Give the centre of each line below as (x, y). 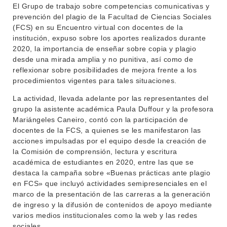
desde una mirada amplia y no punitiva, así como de (103, 59)
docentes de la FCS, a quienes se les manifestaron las (107, 130)
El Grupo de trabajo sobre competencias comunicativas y (111, 6)
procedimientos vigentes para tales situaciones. (95, 81)
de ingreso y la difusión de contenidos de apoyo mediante (112, 205)
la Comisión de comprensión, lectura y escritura (95, 152)
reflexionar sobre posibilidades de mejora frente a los (105, 70)
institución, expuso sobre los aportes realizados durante (109, 38)
